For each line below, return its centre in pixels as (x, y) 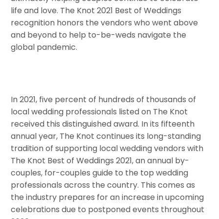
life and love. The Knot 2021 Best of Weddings (96, 10)
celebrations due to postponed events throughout (108, 210)
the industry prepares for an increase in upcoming (108, 197)
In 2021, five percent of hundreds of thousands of (104, 100)
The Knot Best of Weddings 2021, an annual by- (100, 161)
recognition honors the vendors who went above (105, 22)
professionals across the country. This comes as (103, 185)
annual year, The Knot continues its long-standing (106, 136)
